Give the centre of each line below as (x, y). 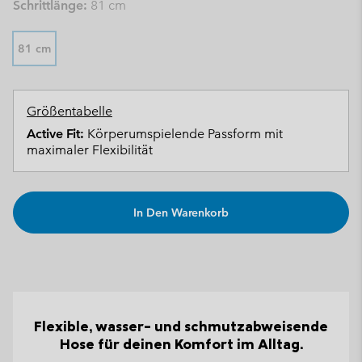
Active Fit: (55, 134)
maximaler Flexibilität (90, 150)
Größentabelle (69, 111)
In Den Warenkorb (181, 213)
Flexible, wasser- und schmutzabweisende (181, 326)
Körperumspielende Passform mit (183, 134)
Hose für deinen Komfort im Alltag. (181, 344)
